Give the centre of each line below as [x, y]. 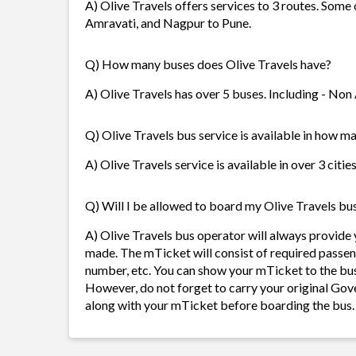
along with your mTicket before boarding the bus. [220, 305]
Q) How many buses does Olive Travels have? [208, 64]
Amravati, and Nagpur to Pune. [168, 23]
